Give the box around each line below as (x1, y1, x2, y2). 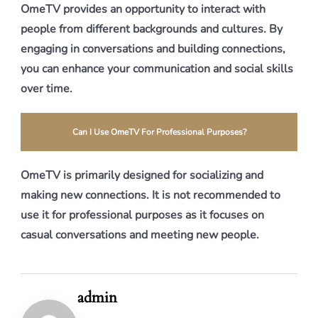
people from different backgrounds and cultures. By (21, 21, 283, 37)
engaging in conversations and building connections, (21, 41, 285, 57)
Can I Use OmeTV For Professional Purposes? (72, 126, 246, 138)
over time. (21, 81, 72, 97)
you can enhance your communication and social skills (21, 61, 293, 77)
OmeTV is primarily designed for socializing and (21, 168, 263, 183)
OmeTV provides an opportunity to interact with (21, 1, 265, 17)
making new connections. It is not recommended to (21, 187, 280, 203)
